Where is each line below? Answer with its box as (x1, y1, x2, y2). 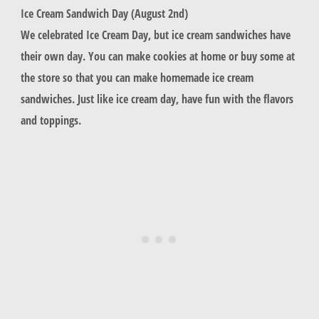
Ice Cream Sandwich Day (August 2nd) (20, 4, 188, 21)
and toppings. (20, 111, 84, 128)
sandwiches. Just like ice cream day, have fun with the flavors (20, 90, 293, 107)
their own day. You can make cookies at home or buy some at (20, 47, 295, 64)
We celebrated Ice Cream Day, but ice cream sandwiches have (20, 26, 291, 43)
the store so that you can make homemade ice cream (20, 68, 253, 85)
